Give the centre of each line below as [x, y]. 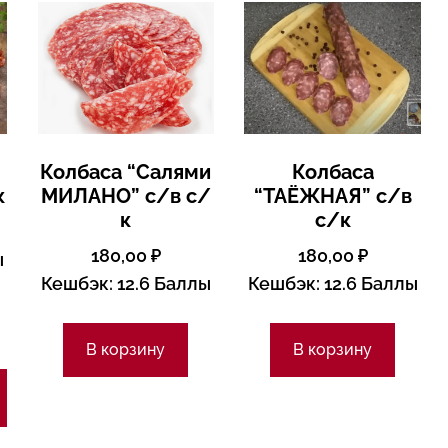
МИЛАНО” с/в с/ [125, 196]
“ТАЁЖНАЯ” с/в [332, 196]
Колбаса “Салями [126, 172]
